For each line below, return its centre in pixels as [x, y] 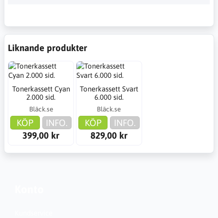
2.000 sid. [41, 97]
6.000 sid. [109, 97]
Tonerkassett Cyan [41, 89]
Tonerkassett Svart [109, 89]
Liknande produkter [47, 47]
